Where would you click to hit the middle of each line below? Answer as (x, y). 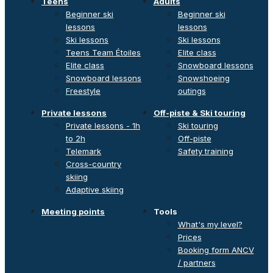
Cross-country (94, 164)
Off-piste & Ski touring (199, 113)
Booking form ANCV (216, 250)
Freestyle (83, 91)
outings (192, 91)
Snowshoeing (204, 78)
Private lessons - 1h (103, 126)
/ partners (197, 263)
